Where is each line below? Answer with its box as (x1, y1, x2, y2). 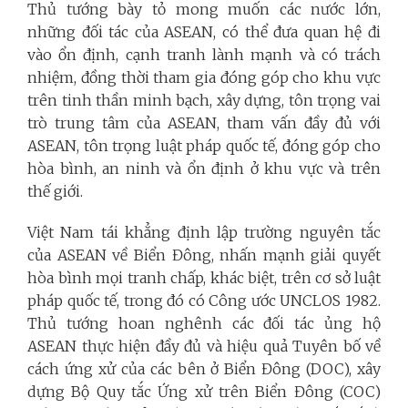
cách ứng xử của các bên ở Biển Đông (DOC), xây (27, 360, 381, 379)
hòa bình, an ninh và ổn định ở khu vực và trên (27, 159, 381, 178)
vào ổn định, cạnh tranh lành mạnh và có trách (27, 46, 381, 65)
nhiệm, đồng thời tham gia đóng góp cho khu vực (27, 68, 381, 87)
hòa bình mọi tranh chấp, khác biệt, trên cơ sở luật (27, 269, 381, 288)
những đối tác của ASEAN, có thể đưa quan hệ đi (27, 23, 381, 42)
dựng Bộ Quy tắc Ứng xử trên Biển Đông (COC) (27, 382, 381, 402)
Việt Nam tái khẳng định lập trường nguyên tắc (27, 223, 381, 242)
